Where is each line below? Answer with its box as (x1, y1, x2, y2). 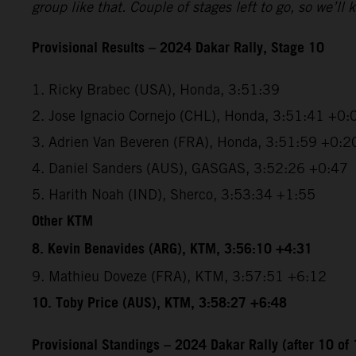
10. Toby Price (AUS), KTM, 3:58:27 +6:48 (32, 289, 287, 317)
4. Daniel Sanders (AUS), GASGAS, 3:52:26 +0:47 (32, 159, 348, 176)
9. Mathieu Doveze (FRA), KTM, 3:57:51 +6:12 (32, 267, 327, 284)
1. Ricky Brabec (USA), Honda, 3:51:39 (32, 80, 280, 98)
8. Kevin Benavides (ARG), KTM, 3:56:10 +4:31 (32, 235, 312, 263)
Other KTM (32, 207, 93, 235)
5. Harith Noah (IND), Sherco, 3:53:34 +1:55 (32, 185, 315, 203)
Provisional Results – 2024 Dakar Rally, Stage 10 (32, 34, 324, 62)
